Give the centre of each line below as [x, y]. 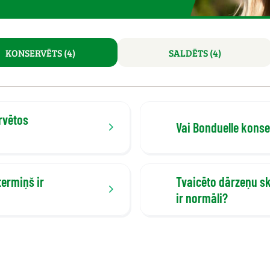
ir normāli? [202, 197]
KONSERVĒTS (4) [41, 52]
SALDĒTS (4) [195, 52]
